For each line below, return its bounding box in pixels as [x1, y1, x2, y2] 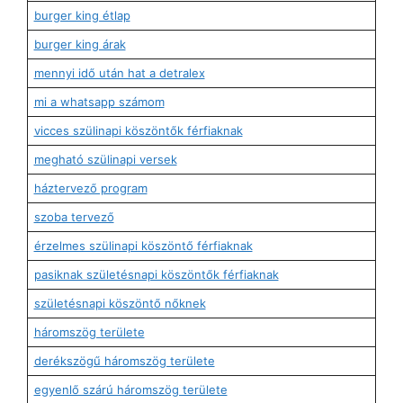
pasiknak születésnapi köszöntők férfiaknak [33, 267, 279, 282]
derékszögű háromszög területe [33, 354, 215, 368]
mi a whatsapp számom [33, 94, 165, 109]
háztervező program [33, 181, 148, 195]
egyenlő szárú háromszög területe [33, 382, 228, 397]
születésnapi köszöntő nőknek [33, 296, 206, 310]
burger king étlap [33, 8, 130, 22]
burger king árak [33, 37, 126, 51]
